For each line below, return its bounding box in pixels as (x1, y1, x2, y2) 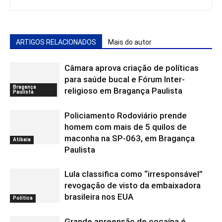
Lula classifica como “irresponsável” (64, 169, 203, 179)
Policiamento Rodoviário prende (64, 111, 187, 120)
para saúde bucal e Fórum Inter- (64, 74, 185, 84)
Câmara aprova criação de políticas (64, 63, 199, 73)
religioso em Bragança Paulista (64, 86, 182, 96)
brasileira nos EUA (64, 192, 133, 202)
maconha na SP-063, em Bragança (64, 133, 195, 143)
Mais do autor (108, 38, 152, 46)
